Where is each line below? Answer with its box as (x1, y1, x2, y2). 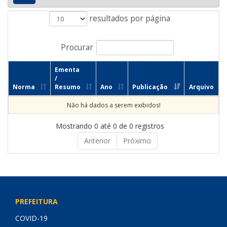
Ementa (55, 65, 80, 74)
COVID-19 (15, 213, 48, 223)
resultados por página (87, 13, 170, 24)
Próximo (123, 136, 151, 145)
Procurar (61, 42, 93, 53)
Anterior (84, 136, 110, 145)
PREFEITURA (15, 197, 58, 206)
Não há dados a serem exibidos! (66, 101, 161, 109)
